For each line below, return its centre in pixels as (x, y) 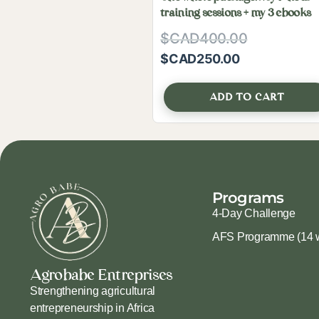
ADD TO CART (247, 98)
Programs (248, 198)
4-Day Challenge (254, 214)
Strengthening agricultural (93, 291)
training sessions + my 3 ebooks (236, 13)
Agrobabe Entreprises (101, 276)
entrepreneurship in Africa (92, 308)
